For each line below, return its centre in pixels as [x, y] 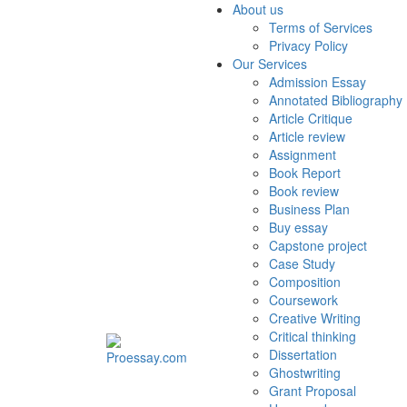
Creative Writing [315, 318]
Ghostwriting [305, 372]
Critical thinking [313, 336]
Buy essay [298, 227]
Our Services [270, 64]
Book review [304, 191]
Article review [307, 136]
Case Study [302, 263]
